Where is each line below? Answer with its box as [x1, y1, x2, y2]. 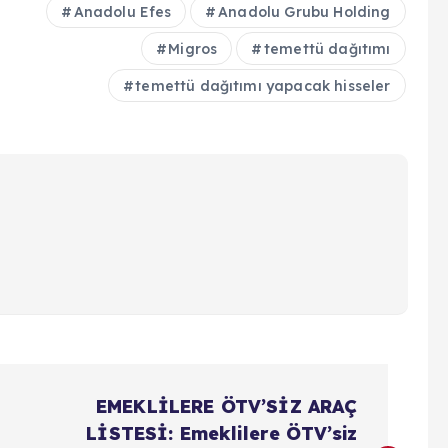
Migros [168, 39, 218, 58]
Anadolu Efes [73, 2, 172, 21]
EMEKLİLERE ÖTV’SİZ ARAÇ [95, 394, 358, 418]
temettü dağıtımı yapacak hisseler [135, 76, 391, 95]
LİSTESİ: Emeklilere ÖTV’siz [86, 421, 358, 445]
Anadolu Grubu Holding [218, 2, 391, 21]
